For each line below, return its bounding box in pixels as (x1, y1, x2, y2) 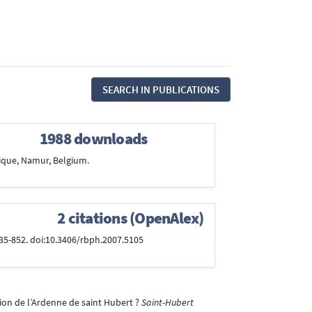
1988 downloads (39, 128, 148, 148)
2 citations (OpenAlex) (57, 208, 204, 228)
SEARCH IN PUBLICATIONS (102, 83, 219, 96)
